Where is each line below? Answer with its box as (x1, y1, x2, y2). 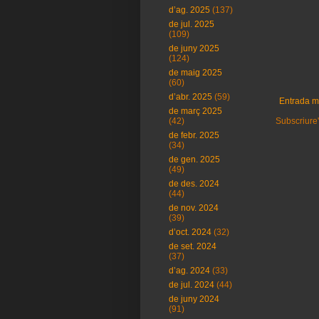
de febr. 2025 (169, 130, 219, 140)
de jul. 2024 (169, 280, 214, 290)
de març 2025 (169, 106, 222, 116)
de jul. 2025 (169, 19, 214, 29)
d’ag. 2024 (169, 266, 210, 276)
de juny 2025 (169, 43, 219, 53)
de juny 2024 (169, 294, 219, 304)
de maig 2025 (169, 68, 222, 78)
